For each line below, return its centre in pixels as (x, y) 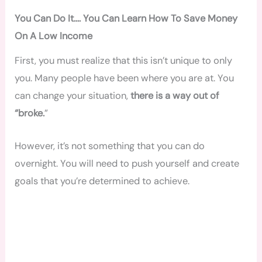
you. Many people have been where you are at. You (125, 78)
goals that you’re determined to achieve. (102, 181)
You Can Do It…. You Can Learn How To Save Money (126, 19)
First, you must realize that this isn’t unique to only (124, 60)
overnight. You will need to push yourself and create (127, 163)
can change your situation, (73, 95)
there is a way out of (175, 95)
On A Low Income (54, 36)
